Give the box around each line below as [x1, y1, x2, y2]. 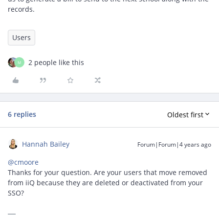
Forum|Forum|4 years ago [137, 140, 211, 149]
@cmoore [8, 157, 39, 167]
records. [8, 4, 35, 14]
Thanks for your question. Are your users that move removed [8, 168, 207, 177]
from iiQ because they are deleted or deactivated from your [8, 178, 203, 187]
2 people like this [28, 58, 84, 67]
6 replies [8, 109, 36, 119]
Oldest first [167, 109, 203, 119]
